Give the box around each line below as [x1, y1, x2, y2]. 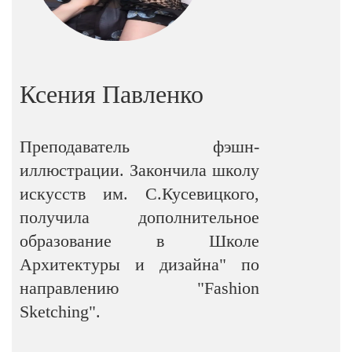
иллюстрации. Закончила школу [20, 160, 260, 180]
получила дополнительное [20, 207, 260, 227]
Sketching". [20, 302, 101, 321]
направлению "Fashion [20, 278, 260, 298]
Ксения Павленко [20, 80, 203, 108]
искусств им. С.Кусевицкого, [20, 184, 260, 203]
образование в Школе [20, 231, 260, 251]
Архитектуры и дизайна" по [20, 255, 260, 274]
